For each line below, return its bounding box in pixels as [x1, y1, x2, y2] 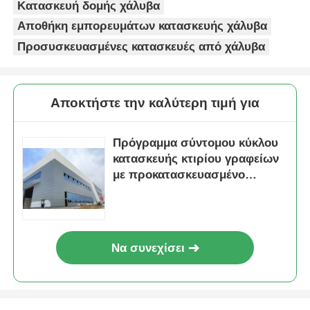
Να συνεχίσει [111, 241, 185, 255]
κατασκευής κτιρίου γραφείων [113, 152, 280, 165]
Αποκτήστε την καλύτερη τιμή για [51, 95, 259, 110]
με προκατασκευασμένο [113, 167, 246, 181]
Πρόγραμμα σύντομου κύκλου [113, 136, 279, 149]
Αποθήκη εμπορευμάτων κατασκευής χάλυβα [17, 19, 268, 33]
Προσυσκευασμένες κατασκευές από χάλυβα [17, 39, 266, 53]
